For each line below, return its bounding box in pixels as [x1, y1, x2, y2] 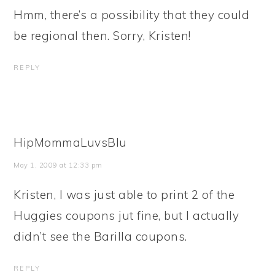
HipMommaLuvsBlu [14, 135, 127, 150]
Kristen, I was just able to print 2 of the [14, 187, 235, 203]
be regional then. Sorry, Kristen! [14, 28, 191, 44]
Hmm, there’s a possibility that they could [14, 7, 250, 23]
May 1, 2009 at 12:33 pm [14, 161, 103, 170]
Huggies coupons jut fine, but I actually [14, 208, 239, 223]
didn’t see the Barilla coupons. [14, 229, 187, 244]
